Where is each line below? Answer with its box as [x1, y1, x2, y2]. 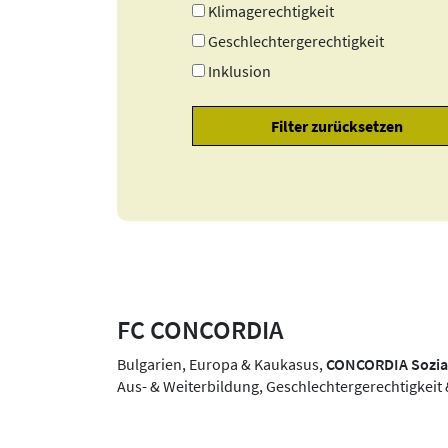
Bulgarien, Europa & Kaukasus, [117, 354, 326, 375]
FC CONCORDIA [117, 314, 284, 347]
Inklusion [208, 60, 272, 81]
